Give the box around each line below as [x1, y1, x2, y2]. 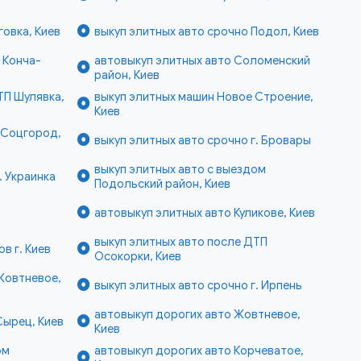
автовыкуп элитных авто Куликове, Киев [93, 205, 315, 221]
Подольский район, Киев [93, 176, 230, 192]
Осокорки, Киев [93, 249, 181, 264]
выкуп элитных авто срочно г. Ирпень [93, 278, 302, 293]
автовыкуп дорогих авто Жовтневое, [93, 307, 301, 322]
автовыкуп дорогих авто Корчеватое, [93, 343, 304, 359]
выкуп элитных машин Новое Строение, [93, 89, 313, 105]
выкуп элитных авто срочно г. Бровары [93, 133, 311, 148]
